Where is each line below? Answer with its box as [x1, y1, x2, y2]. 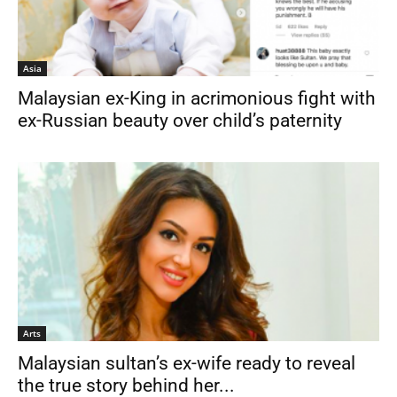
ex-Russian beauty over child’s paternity [18, 110, 342, 132]
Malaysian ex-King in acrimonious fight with [18, 88, 376, 110]
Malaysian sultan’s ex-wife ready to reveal [18, 352, 355, 374]
